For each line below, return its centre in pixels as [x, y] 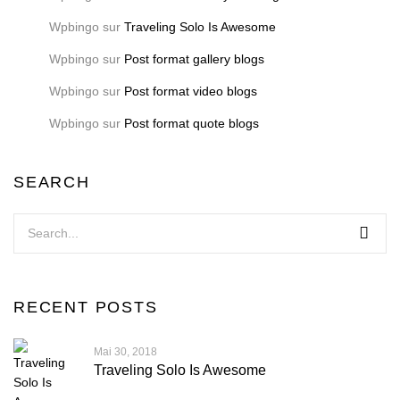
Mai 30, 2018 [125, 352]
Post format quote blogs [192, 124]
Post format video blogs [191, 92]
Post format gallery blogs [194, 59]
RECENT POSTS [86, 308]
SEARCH [52, 183]
